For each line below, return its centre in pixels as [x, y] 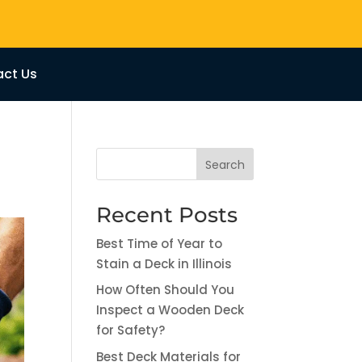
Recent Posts [167, 215]
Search [225, 164]
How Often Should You [166, 290]
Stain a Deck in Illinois [164, 263]
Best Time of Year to [160, 243]
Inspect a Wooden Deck [170, 310]
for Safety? [131, 330]
